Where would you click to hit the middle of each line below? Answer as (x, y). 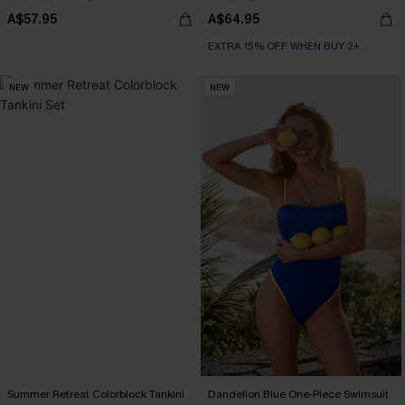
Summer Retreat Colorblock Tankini (96, 395)
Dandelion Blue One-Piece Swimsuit (298, 395)
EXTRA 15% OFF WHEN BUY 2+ (284, 47)
